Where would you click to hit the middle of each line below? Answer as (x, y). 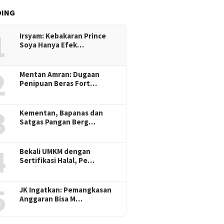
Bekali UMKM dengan (55, 151)
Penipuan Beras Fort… (58, 83)
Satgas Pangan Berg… (58, 121)
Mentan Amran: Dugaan (60, 74)
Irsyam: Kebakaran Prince (63, 35)
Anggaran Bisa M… (51, 198)
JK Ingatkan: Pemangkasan (66, 189)
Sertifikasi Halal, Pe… (57, 160)
